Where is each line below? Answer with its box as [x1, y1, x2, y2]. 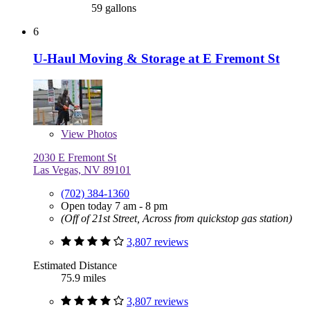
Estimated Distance [33, 259, 117, 271]
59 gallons [89, 2, 136, 15]
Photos [84, 127, 117, 140]
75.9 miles [61, 271, 106, 284]
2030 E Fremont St [33, 151, 116, 163]
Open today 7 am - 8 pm [61, 199, 167, 212]
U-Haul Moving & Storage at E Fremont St [33, 51, 280, 66]
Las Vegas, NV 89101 [33, 163, 131, 176]
